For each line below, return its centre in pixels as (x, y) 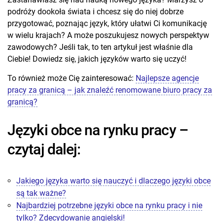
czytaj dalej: (44, 149)
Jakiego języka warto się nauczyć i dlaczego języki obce (113, 181)
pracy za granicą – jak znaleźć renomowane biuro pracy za (110, 90)
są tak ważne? (41, 193)
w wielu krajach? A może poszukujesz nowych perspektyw (108, 35)
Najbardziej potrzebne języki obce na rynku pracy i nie (109, 205)
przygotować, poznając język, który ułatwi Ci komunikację (107, 23)
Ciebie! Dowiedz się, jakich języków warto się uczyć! (97, 59)
